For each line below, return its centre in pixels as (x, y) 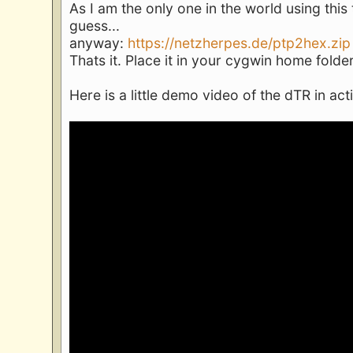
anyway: (99, 43)
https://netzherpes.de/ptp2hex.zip (240, 43)
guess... (95, 25)
